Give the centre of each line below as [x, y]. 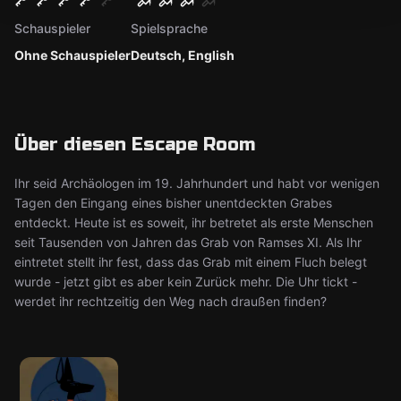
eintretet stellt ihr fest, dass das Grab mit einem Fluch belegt [191, 262]
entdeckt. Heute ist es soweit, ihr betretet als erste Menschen [194, 222]
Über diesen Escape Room [135, 145]
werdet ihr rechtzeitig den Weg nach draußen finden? [171, 301]
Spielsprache [169, 28]
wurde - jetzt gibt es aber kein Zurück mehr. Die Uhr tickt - [186, 282]
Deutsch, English [183, 55]
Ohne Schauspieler [73, 55]
